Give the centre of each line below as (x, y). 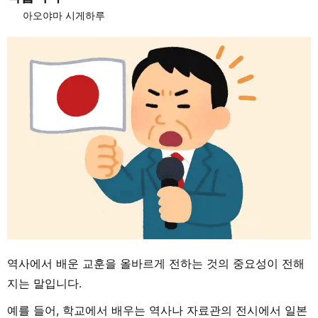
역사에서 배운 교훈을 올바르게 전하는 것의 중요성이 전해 (156, 264)
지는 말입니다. (44, 284)
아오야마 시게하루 (64, 15)
